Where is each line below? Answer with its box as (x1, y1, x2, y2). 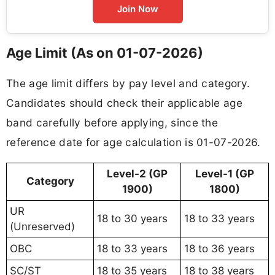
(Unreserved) (10, 220, 75, 233)
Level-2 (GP (107, 168, 168, 180)
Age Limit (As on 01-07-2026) (6, 44, 203, 61)
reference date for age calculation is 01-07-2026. (6, 135, 261, 149)
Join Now (117, 2, 158, 15)
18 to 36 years (184, 242, 255, 255)
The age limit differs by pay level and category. (6, 76, 250, 90)
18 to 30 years (97, 212, 168, 225)
